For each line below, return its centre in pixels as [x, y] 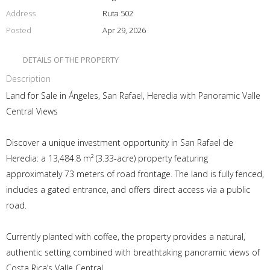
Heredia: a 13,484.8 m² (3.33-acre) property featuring [107, 159]
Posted [19, 30]
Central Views [32, 111]
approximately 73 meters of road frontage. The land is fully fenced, [135, 174]
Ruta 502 [118, 14]
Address [21, 14]
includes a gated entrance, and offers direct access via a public [128, 190]
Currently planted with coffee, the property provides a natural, [126, 237]
